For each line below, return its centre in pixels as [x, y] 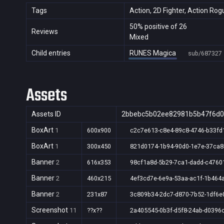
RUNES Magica [153, 53]
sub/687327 [205, 53]
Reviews [45, 31]
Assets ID [46, 114]
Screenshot [50, 210]
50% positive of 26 [158, 26]
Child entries [51, 53]
